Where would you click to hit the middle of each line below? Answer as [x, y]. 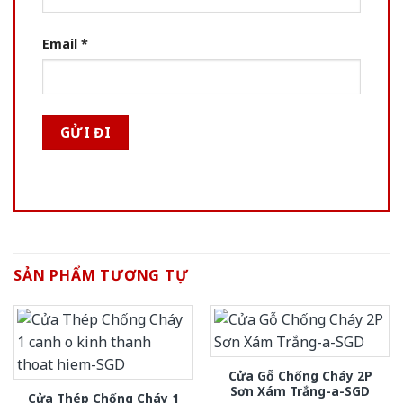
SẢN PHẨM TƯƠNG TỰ [101, 275]
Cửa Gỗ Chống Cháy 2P [300, 375]
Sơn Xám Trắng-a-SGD [300, 390]
